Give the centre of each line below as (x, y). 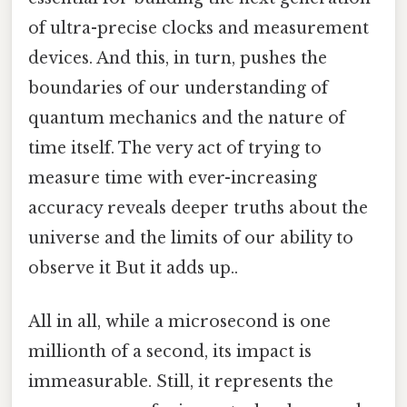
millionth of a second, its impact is (170, 352)
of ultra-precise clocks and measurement (199, 28)
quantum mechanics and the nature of (187, 118)
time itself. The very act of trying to (175, 148)
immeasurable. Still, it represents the (181, 382)
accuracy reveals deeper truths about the (198, 208)
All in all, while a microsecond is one (179, 322)
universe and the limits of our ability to (191, 238)
